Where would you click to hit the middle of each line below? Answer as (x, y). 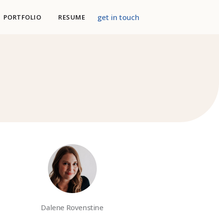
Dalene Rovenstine (72, 208)
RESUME (72, 17)
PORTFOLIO (22, 17)
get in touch (119, 17)
